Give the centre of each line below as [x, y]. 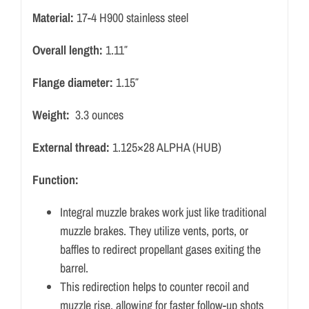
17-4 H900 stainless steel [131, 18]
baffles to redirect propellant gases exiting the [160, 250]
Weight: [51, 115]
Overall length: [67, 50]
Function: [55, 180]
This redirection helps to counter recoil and [154, 287]
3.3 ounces [96, 115]
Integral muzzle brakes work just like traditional [163, 212]
